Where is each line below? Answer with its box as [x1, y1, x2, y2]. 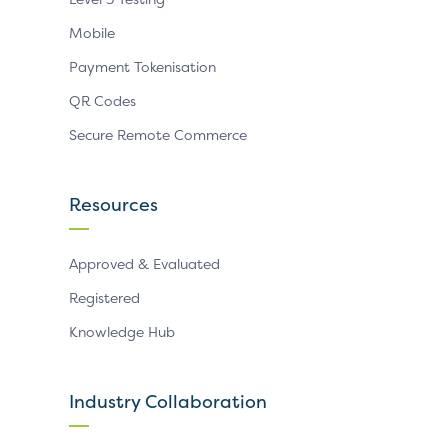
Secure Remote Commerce [69, 125, 247, 144]
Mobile [69, 23, 115, 42]
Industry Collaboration [69, 389, 267, 414]
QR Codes [69, 91, 136, 110]
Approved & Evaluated [69, 254, 220, 273]
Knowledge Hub [69, 322, 175, 341]
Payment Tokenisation [69, 57, 216, 76]
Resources [69, 192, 158, 217]
